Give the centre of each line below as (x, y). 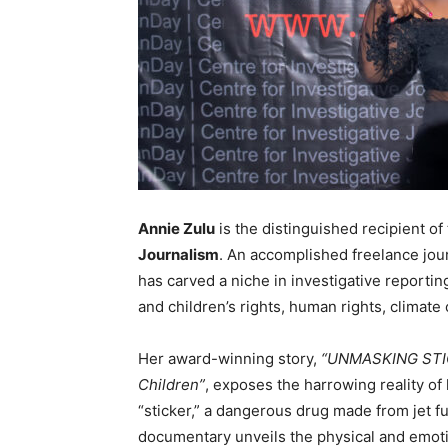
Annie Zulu (176, 229)
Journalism (178, 255)
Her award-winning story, (229, 359)
